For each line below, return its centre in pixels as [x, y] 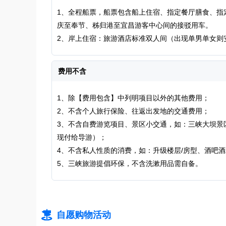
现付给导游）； [82, 137]
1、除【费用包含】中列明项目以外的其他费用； [133, 98]
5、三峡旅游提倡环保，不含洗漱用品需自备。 [130, 163]
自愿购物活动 [84, 215]
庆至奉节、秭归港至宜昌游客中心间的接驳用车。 [135, 25]
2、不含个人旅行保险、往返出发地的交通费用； [133, 111]
